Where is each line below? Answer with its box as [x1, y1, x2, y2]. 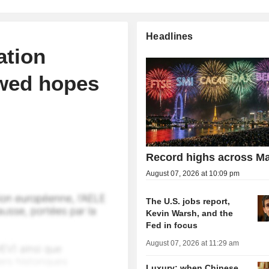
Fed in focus [146, 220, 198, 231]
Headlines [146, 31, 193, 41]
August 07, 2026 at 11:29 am [146, 239, 240, 248]
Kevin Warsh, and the [146, 208, 234, 219]
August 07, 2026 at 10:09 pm [146, 169, 240, 178]
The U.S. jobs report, [146, 196, 231, 207]
